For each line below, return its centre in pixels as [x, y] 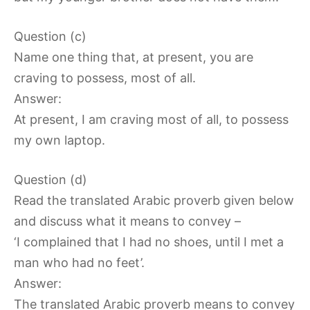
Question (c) [50, 36]
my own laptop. [60, 140]
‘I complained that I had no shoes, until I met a [149, 242]
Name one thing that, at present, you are [134, 57]
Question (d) [51, 180]
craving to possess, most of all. [105, 78]
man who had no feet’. [79, 263]
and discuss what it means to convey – [127, 221]
